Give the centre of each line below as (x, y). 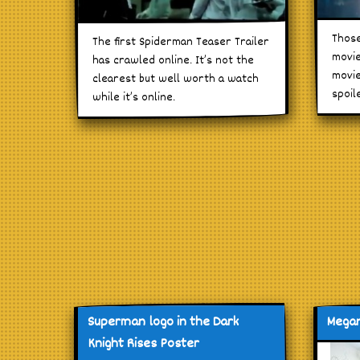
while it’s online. (134, 97)
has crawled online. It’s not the (173, 60)
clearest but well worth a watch (176, 79)
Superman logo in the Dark (163, 322)
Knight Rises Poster (143, 344)
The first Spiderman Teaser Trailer (181, 42)
